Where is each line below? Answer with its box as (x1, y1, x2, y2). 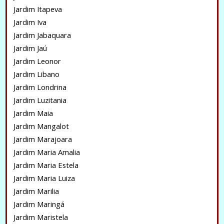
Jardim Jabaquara (13, 30, 71, 40)
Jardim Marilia (13, 186, 59, 196)
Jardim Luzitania (13, 95, 66, 105)
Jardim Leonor (13, 56, 61, 66)
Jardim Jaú (13, 43, 47, 53)
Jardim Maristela (13, 212, 68, 222)
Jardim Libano (13, 69, 59, 79)
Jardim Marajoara (13, 134, 72, 144)
